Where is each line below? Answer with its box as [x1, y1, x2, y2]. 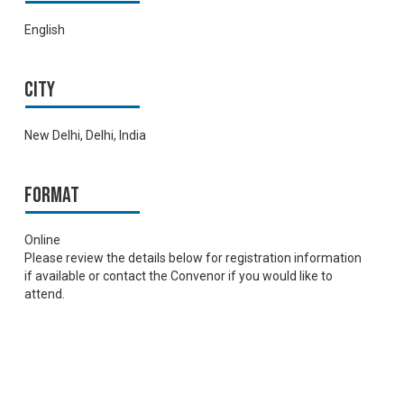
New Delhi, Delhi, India [24, 127, 147, 142]
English [24, 23, 66, 38]
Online [24, 233, 61, 248]
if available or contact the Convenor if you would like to [24, 269, 334, 284]
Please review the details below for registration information [24, 251, 363, 266]
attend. [24, 287, 66, 302]
